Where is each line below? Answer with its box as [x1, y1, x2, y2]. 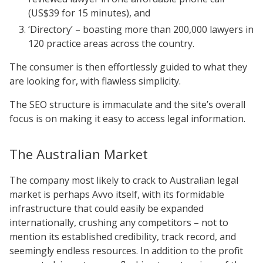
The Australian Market [9, 144, 148, 163]
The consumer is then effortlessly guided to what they [9, 60, 247, 73]
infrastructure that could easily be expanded [9, 201, 204, 215]
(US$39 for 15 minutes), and [28, 6, 150, 19]
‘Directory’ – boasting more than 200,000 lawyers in [28, 22, 254, 36]
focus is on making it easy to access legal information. [9, 112, 245, 125]
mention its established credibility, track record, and [9, 230, 236, 243]
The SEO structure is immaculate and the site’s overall [9, 97, 245, 111]
